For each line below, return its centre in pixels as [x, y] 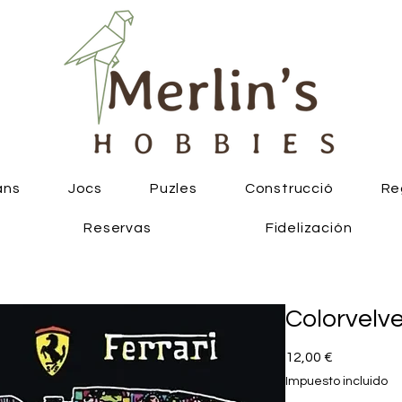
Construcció [289, 188]
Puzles [173, 188]
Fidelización [309, 228]
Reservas [118, 228]
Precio [353, 356]
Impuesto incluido [336, 381]
